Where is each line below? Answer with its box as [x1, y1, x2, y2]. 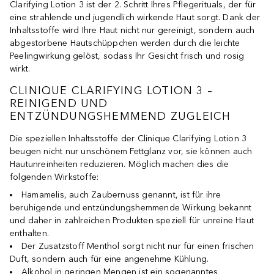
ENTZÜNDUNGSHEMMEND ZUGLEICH [10, 109, 231, 123]
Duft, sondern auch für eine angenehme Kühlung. [10, 253, 209, 264]
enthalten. [10, 228, 49, 239]
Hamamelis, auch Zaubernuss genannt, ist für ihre [21, 189, 221, 200]
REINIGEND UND [10, 96, 108, 110]
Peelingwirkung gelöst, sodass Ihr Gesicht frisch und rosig [10, 50, 245, 61]
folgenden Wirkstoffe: [10, 171, 99, 182]
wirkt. [10, 63, 31, 74]
